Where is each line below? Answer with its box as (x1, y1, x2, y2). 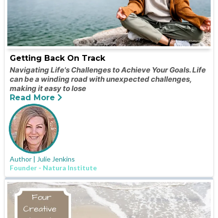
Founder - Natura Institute (10, 163, 97, 172)
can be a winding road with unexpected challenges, (10, 74, 192, 84)
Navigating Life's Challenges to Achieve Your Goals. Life (10, 65, 206, 75)
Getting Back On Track (10, 54, 105, 63)
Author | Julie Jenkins (10, 155, 75, 163)
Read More (10, 93, 55, 103)
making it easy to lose (10, 84, 86, 93)
